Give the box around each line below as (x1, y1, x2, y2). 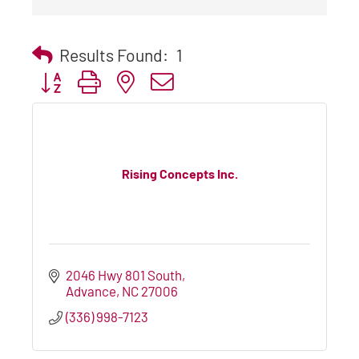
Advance (66, 282, 117, 299)
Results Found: (59, 44, 168, 65)
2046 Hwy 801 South (66, 266, 183, 283)
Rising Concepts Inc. (121, 166, 238, 182)
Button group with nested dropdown (31, 72, 237, 89)
